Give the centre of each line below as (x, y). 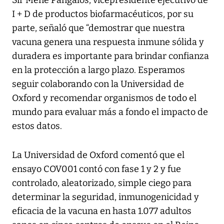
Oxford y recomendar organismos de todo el (104, 98)
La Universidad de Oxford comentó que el (98, 155)
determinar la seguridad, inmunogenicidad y (105, 197)
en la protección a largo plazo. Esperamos (98, 70)
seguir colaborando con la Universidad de (98, 84)
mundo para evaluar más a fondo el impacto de (110, 112)
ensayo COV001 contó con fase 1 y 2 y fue (96, 169)
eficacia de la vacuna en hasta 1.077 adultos (102, 211)
